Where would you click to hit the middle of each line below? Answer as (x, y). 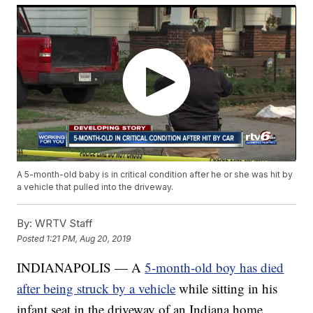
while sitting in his (228, 289)
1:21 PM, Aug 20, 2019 (89, 238)
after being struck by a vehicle (96, 289)
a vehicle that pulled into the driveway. (95, 187)
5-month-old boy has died (214, 268)
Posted (32, 238)
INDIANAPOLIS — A (81, 268)
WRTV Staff (63, 224)
